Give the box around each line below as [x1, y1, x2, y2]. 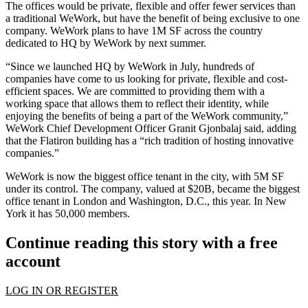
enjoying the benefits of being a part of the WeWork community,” [5, 110, 288, 122]
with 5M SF [229, 170, 284, 183]
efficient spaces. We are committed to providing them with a [5, 85, 265, 98]
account [5, 252, 60, 271]
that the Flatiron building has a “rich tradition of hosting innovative [5, 135, 294, 147]
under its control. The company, [5, 183, 146, 195]
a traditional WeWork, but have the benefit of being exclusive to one [5, 12, 300, 25]
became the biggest [214, 183, 300, 195]
